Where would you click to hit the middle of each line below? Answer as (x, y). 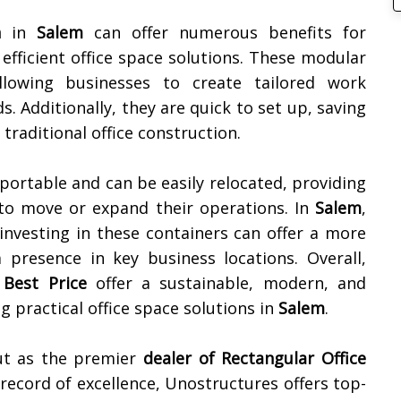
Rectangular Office (294, 358)
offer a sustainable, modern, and (226, 283)
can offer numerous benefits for (225, 32)
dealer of (179, 358)
